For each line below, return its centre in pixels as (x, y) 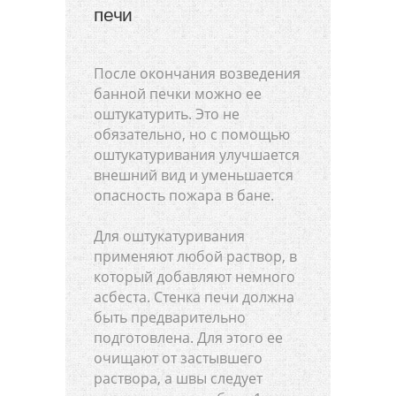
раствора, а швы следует (178, 378)
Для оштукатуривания (169, 236)
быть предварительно (170, 317)
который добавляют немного (194, 276)
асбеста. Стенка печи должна (194, 297)
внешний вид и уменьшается (194, 175)
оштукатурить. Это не (167, 114)
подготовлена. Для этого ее (188, 337)
